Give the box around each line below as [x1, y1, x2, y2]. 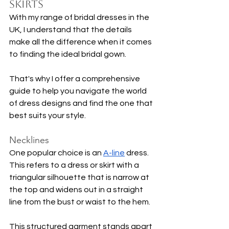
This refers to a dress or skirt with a [9, 161, 141, 169]
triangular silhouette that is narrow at [9, 173, 151, 181]
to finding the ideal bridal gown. [9, 50, 126, 58]
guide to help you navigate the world [9, 86, 148, 95]
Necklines [9, 134, 49, 146]
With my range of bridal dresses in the [9, 13, 151, 21]
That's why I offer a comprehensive [9, 74, 142, 83]
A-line [103, 148, 125, 157]
